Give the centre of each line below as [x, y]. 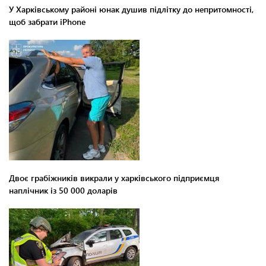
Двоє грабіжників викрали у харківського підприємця [114, 178]
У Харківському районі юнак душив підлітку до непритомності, [131, 9]
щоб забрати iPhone [47, 21]
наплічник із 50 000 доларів [63, 190]
